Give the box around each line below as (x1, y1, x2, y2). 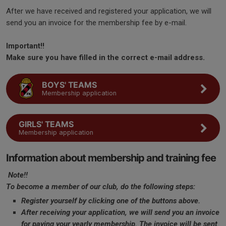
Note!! (8, 171, 28, 180)
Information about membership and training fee (6, 152, 216, 164)
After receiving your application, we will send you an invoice (21, 208, 219, 217)
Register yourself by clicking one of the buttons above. (21, 196, 200, 205)
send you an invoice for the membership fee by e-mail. (6, 18, 187, 27)
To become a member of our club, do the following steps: (6, 182, 195, 191)
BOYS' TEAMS (41, 80, 97, 90)
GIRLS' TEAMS (19, 119, 74, 129)
